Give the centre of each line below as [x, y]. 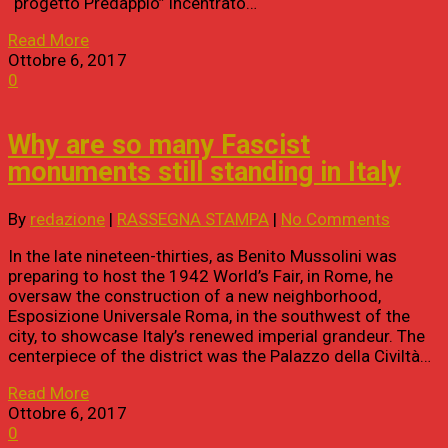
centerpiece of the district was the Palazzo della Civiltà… [219, 355]
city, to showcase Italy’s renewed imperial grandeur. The [216, 335]
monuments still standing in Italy [204, 172]
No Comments [335, 218]
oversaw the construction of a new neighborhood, [194, 295]
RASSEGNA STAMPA [193, 218]
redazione [67, 218]
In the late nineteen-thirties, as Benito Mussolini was [202, 255]
